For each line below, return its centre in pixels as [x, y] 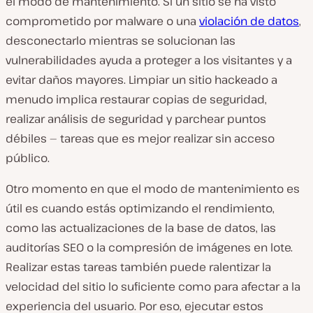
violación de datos [249, 21]
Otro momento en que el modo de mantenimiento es [153, 189]
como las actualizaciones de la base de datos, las [141, 228]
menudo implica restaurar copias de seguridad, [136, 100]
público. [28, 158]
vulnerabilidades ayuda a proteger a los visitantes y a [149, 60]
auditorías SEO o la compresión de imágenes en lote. [149, 248]
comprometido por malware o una [102, 21]
